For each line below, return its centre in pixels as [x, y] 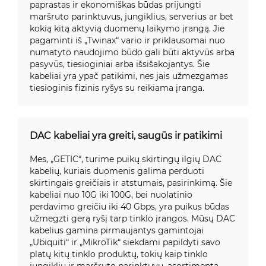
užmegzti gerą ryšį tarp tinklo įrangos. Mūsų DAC [132, 218]
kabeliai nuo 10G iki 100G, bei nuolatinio [111, 194]
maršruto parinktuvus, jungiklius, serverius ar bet [132, 16]
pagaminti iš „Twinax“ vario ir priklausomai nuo [127, 40]
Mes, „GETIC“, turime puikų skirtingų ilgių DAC [126, 159]
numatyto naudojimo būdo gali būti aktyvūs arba [132, 52]
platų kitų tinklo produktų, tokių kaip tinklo [119, 254]
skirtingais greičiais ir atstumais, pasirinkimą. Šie [131, 183]
